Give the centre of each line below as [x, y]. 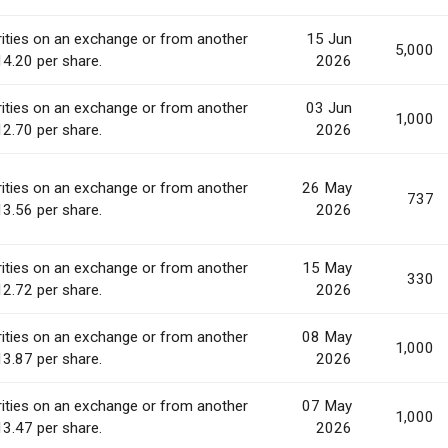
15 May [327, 268]
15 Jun [329, 39]
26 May [327, 188]
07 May [327, 406]
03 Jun [329, 108]
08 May [327, 337]
